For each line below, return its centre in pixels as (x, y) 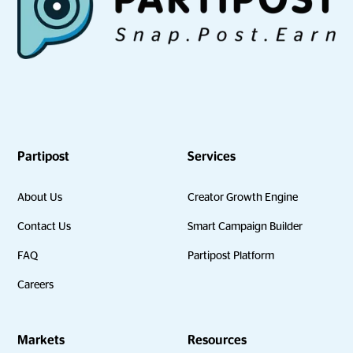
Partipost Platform (231, 255)
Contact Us (45, 226)
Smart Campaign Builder (245, 226)
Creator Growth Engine (243, 197)
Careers (36, 284)
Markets (41, 340)
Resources (217, 340)
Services (212, 156)
